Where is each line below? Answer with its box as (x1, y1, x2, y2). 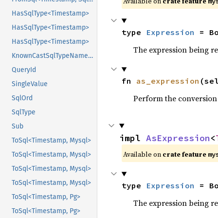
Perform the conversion (133, 93, 217, 104)
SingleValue (12, 80, 48, 89)
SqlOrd (12, 94, 33, 103)
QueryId (12, 66, 36, 74)
